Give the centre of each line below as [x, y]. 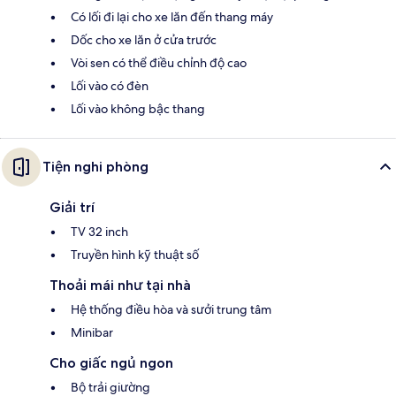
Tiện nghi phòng [95, 167]
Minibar [92, 333]
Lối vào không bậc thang [138, 109]
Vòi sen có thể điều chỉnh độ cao [159, 63]
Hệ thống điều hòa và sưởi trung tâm [171, 310]
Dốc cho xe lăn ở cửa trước [144, 40]
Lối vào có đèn [110, 86]
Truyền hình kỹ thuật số [135, 255]
